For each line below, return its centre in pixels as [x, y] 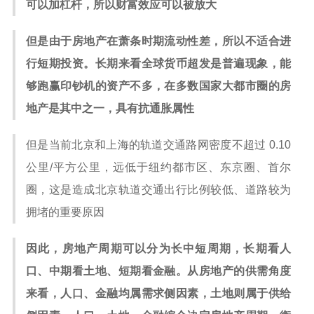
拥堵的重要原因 [65, 212]
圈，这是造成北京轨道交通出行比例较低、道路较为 [158, 190]
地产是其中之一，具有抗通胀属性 [110, 108]
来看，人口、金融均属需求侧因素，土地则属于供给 [158, 293]
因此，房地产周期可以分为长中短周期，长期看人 [158, 248]
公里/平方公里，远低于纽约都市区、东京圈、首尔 [158, 167]
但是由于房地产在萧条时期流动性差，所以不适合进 [158, 41]
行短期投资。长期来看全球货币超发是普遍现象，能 [158, 63]
